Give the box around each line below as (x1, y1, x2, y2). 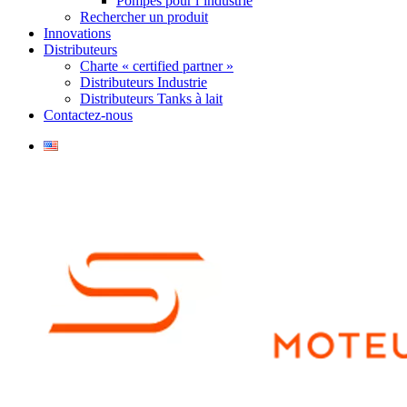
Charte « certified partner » (80, 58, 233, 74)
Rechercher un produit (80, 9, 208, 25)
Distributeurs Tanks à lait (80, 91, 223, 106)
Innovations (44, 25, 111, 41)
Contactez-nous (44, 107, 133, 123)
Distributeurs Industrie (80, 74, 207, 90)
